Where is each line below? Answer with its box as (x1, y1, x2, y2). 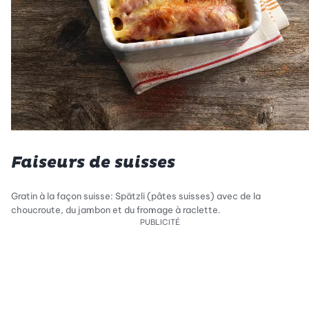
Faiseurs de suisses (11, 152, 175, 173)
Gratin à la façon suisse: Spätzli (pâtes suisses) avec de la (11, 190, 261, 202)
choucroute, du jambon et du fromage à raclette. (11, 204, 221, 216)
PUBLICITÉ (140, 217, 180, 228)
